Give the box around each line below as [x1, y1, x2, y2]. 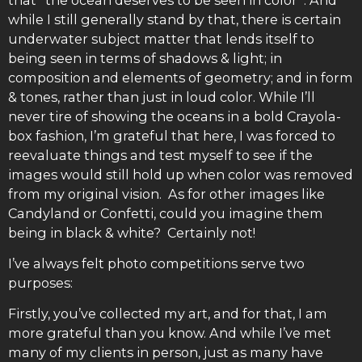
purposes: [8, 275, 73, 292]
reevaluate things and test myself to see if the [8, 146, 313, 163]
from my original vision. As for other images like [8, 185, 325, 202]
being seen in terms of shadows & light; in [8, 49, 282, 66]
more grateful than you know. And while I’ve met [8, 325, 331, 342]
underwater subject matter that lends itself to [8, 30, 314, 47]
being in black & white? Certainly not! [8, 224, 255, 241]
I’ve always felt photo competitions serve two [8, 255, 305, 272]
